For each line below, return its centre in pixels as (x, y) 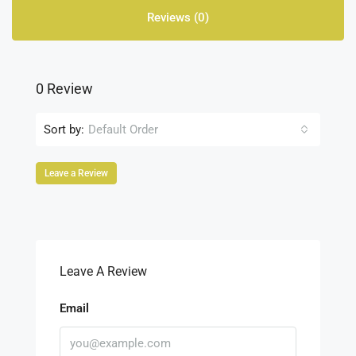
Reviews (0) (178, 17)
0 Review (64, 89)
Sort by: (64, 129)
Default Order (123, 130)
